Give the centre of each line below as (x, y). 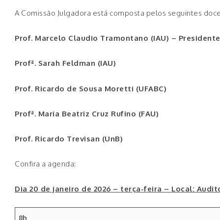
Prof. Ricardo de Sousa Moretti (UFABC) (91, 88)
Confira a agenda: (45, 164)
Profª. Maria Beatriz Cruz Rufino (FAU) (87, 113)
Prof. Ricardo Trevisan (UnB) (69, 139)
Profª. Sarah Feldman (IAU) (65, 63)
